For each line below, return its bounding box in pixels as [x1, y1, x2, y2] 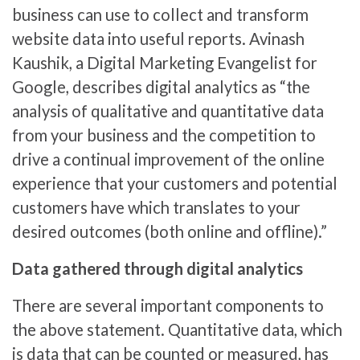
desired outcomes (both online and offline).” [12, 221, 327, 241]
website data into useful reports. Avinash [12, 28, 305, 48]
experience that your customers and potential [12, 173, 337, 193]
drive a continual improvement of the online [12, 149, 325, 169]
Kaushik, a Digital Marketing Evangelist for [12, 52, 317, 72]
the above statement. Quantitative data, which [12, 319, 342, 339]
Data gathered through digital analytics [12, 258, 303, 278]
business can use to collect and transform [12, 4, 309, 24]
